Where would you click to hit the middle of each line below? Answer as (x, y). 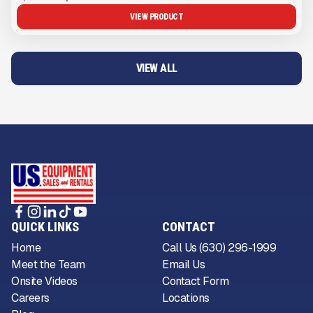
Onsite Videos (44, 281)
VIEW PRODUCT (156, 17)
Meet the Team (48, 264)
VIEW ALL (156, 68)
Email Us (183, 264)
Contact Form (195, 281)
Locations (186, 298)
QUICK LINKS (45, 227)
